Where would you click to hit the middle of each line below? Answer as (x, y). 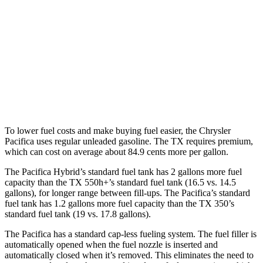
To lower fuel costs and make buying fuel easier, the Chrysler (118, 131)
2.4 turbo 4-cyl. (122, 92)
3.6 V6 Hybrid (122, 38)
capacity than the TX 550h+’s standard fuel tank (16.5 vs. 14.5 (120, 183)
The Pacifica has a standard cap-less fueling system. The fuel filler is (131, 234)
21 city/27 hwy (183, 92)
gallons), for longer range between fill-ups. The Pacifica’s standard (127, 193)
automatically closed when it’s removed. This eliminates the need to (129, 255)
